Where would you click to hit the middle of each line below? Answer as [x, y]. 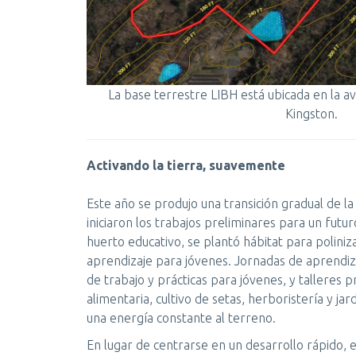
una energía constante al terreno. [181, 317]
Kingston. [311, 113]
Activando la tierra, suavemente [186, 165]
